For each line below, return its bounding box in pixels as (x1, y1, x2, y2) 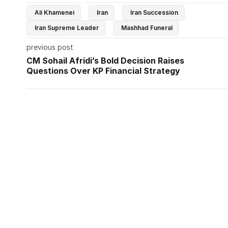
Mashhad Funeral (121, 23, 173, 32)
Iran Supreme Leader (35, 23, 99, 32)
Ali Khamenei (35, 8, 74, 16)
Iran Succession (130, 8, 178, 16)
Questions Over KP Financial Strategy (26, 65, 180, 76)
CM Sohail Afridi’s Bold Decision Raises (26, 55, 184, 66)
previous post (26, 42, 73, 51)
